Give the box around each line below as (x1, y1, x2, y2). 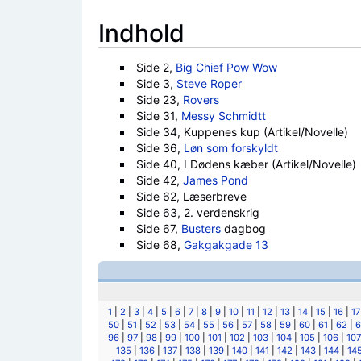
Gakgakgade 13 (183, 238, 268, 251)
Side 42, (135, 173, 183, 187)
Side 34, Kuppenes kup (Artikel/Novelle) (135, 125, 348, 139)
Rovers (182, 93, 219, 106)
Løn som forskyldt (183, 141, 278, 155)
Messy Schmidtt (180, 109, 266, 122)
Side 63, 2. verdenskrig (135, 205, 259, 219)
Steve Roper (176, 77, 242, 90)
